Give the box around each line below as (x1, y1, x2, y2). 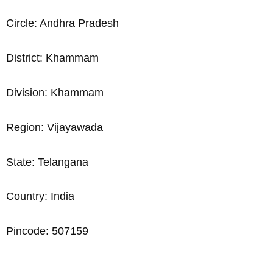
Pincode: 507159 (6, 225, 88, 238)
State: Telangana (6, 155, 88, 168)
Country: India (6, 190, 74, 203)
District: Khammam (6, 52, 99, 65)
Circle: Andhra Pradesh (6, 17, 119, 30)
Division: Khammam (6, 87, 104, 99)
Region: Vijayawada (6, 121, 103, 133)
